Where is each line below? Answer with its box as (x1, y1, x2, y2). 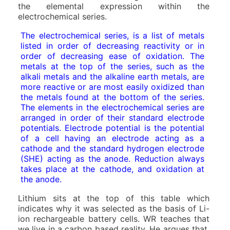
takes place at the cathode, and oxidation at (21, 164, 204, 174)
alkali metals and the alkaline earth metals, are (21, 71, 204, 82)
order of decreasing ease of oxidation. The (21, 51, 204, 61)
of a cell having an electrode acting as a (21, 133, 204, 143)
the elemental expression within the (18, 1, 209, 11)
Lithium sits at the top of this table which (18, 193, 209, 203)
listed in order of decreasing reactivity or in (21, 41, 204, 51)
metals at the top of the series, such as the (21, 61, 204, 71)
